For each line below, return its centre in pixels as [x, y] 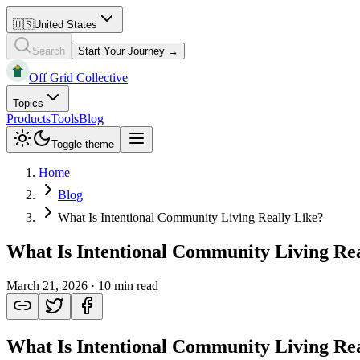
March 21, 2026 [47, 285]
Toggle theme [83, 144]
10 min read [128, 285]
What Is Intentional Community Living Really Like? [190, 217]
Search [49, 51]
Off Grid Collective [78, 78]
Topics [28, 103]
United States [65, 25]
